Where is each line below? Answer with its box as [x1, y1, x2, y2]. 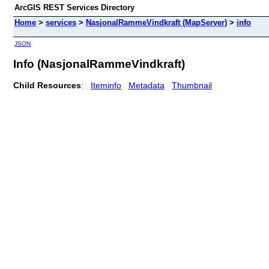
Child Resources [13, 80, 81, 90]
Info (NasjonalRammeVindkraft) [13, 57, 185, 70]
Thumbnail [172, 80, 212, 90]
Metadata [128, 80, 165, 90]
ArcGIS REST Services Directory [14, 3, 134, 12]
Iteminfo [91, 80, 121, 90]
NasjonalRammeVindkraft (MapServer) [86, 18, 227, 27]
